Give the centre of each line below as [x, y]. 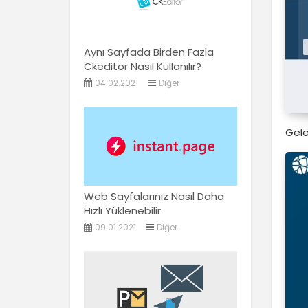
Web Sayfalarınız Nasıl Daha [154, 197]
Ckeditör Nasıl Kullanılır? [143, 67]
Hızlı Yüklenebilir [122, 211]
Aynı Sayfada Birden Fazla [149, 52]
